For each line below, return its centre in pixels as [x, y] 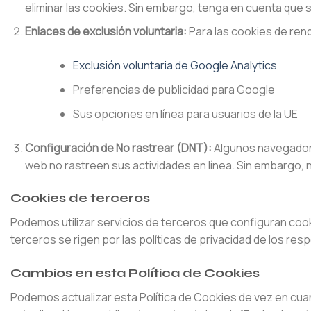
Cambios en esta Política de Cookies [135, 273]
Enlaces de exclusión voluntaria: [106, 32]
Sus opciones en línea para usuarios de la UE [185, 114]
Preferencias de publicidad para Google [174, 89]
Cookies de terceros [80, 198]
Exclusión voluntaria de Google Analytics [175, 66]
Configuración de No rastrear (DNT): [118, 148]
